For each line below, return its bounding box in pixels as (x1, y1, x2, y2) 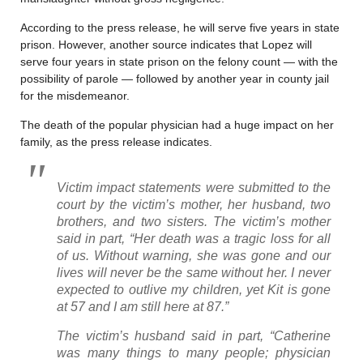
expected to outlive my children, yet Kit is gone (57, 282, 331, 297)
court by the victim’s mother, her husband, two (57, 197, 331, 211)
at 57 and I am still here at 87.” (57, 299, 228, 314)
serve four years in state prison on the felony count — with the (20, 54, 338, 68)
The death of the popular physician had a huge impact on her (20, 117, 334, 131)
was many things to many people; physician (57, 345, 331, 360)
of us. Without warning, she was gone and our (57, 248, 331, 263)
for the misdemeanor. (20, 88, 130, 102)
